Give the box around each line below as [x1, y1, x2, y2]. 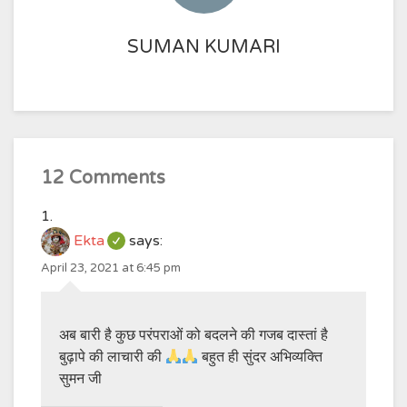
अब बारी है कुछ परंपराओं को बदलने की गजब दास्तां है [59, 326, 328, 344]
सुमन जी [59, 370, 102, 388]
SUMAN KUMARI [126, 36, 281, 58]
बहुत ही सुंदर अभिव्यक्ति [198, 348, 323, 366]
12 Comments [41, 167, 165, 189]
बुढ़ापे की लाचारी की [59, 348, 165, 366]
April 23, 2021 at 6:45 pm [41, 261, 181, 275]
